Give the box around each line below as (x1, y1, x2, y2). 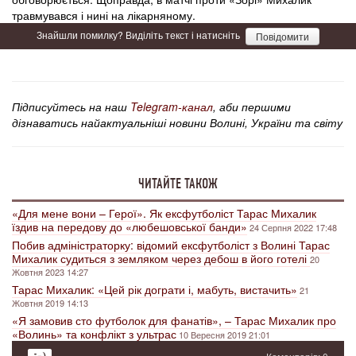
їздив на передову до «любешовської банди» (12, 219, 247, 235)
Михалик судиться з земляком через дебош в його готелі (12, 250, 310, 267)
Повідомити (256, 29, 309, 44)
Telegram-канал (130, 99, 213, 115)
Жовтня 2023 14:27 (12, 265, 88, 279)
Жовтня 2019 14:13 (12, 296, 88, 310)
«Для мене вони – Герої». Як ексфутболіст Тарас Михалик (12, 205, 316, 222)
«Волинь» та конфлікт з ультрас (12, 326, 176, 342)
